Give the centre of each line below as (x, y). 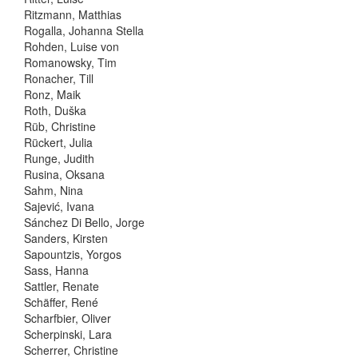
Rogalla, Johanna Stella (84, 30)
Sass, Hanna (56, 270)
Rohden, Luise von (72, 46)
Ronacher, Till (59, 78)
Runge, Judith (59, 158)
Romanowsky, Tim (70, 62)
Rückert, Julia (58, 142)
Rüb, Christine (60, 126)
